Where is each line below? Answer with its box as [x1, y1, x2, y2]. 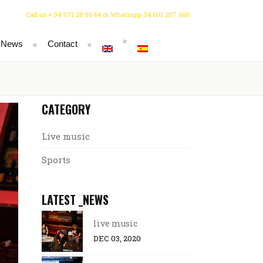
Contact [47, 38, 77, 49]
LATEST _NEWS [42, 191, 109, 208]
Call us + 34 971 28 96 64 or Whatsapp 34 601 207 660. [26, 10, 191, 19]
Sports [42, 154, 70, 166]
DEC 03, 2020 [93, 233, 141, 244]
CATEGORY [42, 100, 90, 118]
